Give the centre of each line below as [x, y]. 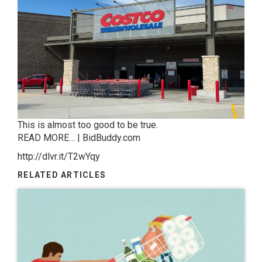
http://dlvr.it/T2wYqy [59, 156]
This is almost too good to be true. [88, 125]
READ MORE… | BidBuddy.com [79, 137]
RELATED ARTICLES [62, 175]
